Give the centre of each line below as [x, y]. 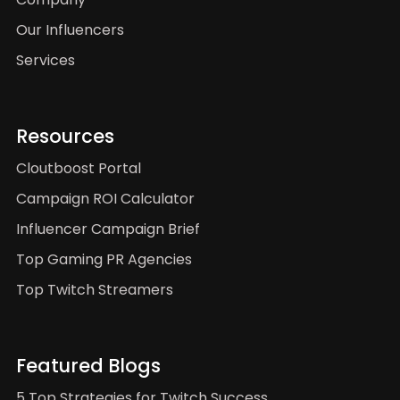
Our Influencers [70, 29]
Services [46, 60]
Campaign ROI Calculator [105, 198]
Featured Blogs [88, 365]
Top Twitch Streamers [95, 289]
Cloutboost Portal [79, 168]
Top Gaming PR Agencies [104, 259]
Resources [65, 136]
